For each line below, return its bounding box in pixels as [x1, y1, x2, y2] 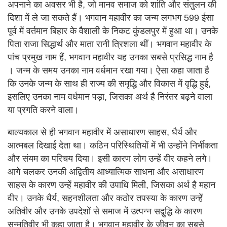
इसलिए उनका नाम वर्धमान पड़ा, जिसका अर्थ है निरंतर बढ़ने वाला [8, 92, 212, 102]
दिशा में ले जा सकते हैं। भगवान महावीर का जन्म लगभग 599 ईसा [8, 13, 214, 23]
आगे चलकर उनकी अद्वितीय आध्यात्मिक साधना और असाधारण [8, 167, 204, 177]
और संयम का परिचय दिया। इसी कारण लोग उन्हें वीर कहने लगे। [8, 154, 212, 164]
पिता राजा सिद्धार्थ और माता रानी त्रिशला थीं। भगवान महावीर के [8, 39, 211, 50]
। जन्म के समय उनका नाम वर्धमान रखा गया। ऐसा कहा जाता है [8, 65, 209, 76]
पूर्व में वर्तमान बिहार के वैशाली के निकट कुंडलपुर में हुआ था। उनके [8, 26, 218, 36]
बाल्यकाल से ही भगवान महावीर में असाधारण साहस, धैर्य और [8, 127, 197, 138]
